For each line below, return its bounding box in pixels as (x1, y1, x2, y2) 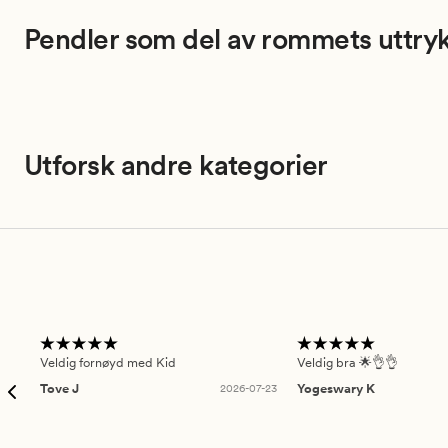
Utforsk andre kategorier (24, 148, 328, 183)
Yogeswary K (296, 380, 375, 396)
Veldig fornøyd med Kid (40, 355, 176, 371)
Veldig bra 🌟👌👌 (296, 355, 398, 371)
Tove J (40, 380, 79, 396)
